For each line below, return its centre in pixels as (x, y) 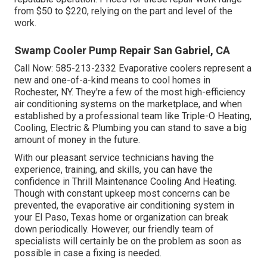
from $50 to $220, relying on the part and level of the (123, 11)
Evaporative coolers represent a (184, 69)
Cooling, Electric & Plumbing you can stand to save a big (131, 128)
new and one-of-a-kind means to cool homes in (112, 80)
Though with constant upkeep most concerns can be (122, 194)
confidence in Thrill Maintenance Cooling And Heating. (125, 182)
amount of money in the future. (77, 140)
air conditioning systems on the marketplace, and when (128, 104)
